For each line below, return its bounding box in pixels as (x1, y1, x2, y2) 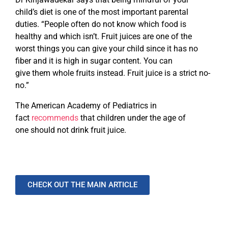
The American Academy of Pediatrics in (15, 101, 157, 111)
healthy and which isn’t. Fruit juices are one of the (15, 32, 192, 42)
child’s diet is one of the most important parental (15, 7, 188, 17)
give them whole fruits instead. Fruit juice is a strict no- (15, 68, 210, 78)
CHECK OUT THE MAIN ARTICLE (27, 180, 137, 190)
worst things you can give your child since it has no (15, 44, 198, 54)
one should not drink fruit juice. (15, 125, 126, 135)
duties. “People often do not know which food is (15, 19, 186, 30)
